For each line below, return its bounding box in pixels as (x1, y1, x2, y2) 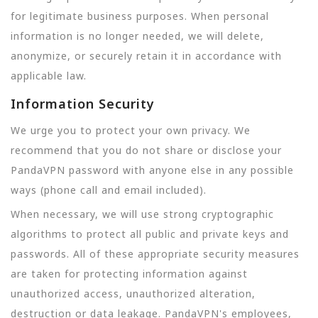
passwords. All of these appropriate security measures (11, 247, 300, 261)
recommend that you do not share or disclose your (11, 143, 282, 157)
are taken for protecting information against (11, 267, 248, 280)
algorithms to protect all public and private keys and (11, 227, 289, 241)
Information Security (11, 94, 155, 112)
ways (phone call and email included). (11, 182, 207, 197)
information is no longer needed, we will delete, (11, 29, 264, 43)
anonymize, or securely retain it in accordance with (11, 49, 282, 63)
